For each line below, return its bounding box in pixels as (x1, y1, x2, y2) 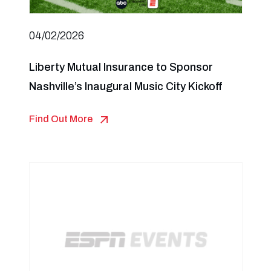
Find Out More (28, 114, 93, 124)
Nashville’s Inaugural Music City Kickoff (28, 80, 223, 93)
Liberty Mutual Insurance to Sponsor (28, 61, 213, 73)
